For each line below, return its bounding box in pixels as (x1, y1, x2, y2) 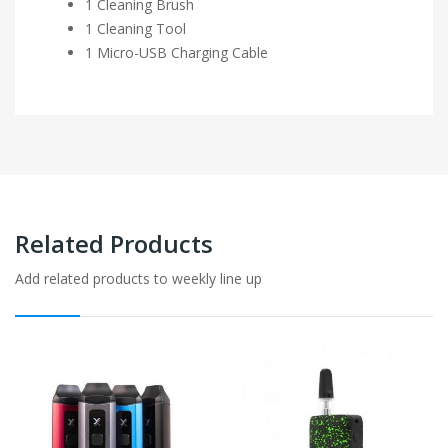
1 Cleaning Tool (85, 18, 186, 38)
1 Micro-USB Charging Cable (85, 42, 268, 62)
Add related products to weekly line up (15, 268, 262, 288)
